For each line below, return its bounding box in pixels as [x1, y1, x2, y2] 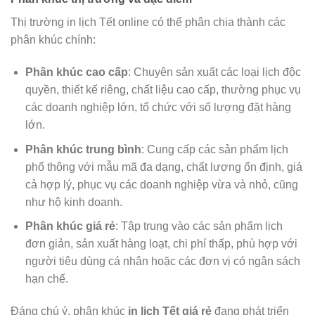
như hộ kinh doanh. [25, 195, 122, 208]
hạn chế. [25, 273, 68, 285]
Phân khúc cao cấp [25, 65, 128, 78]
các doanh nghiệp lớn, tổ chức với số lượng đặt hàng [25, 101, 291, 113]
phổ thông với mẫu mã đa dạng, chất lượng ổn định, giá [25, 160, 302, 173]
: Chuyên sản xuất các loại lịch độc [127, 65, 301, 78]
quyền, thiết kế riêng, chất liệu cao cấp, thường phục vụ [25, 83, 301, 96]
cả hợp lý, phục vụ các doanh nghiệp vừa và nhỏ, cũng [25, 178, 298, 191]
